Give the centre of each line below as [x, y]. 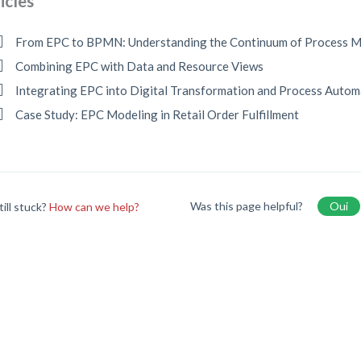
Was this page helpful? [247, 206]
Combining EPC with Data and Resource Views [140, 66]
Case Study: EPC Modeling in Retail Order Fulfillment [158, 114]
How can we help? [95, 206]
